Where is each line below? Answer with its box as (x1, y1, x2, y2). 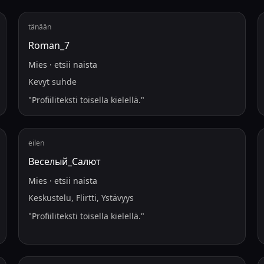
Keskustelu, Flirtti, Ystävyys (28, 192, 134, 203)
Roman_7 (28, 39, 70, 52)
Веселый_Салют (28, 155, 101, 168)
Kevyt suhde (28, 76, 77, 87)
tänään (28, 22, 51, 32)
